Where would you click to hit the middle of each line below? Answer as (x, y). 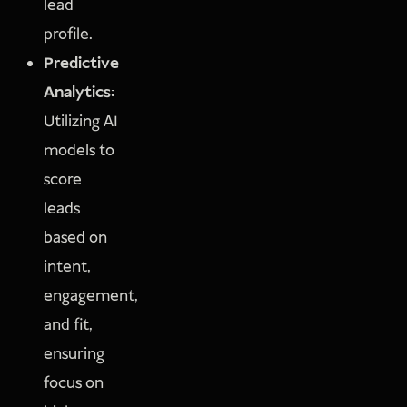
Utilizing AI (81, 122)
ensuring (74, 355)
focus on (74, 384)
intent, (68, 268)
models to (79, 151)
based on (76, 238)
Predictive (82, 64)
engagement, (91, 297)
